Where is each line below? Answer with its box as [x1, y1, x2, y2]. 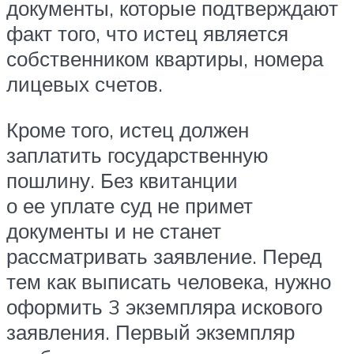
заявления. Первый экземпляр [6, 318, 295, 345]
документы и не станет [6, 217, 221, 243]
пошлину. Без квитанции [6, 167, 238, 193]
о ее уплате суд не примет [6, 192, 253, 218]
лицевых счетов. [6, 71, 163, 97]
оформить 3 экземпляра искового [6, 293, 322, 319]
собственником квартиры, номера [6, 46, 323, 72]
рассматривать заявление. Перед [6, 243, 322, 269]
